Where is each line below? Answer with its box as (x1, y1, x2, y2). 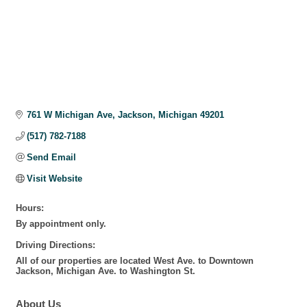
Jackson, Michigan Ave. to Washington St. (16, 265, 195, 276)
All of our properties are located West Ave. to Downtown (16, 255, 254, 266)
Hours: (16, 202, 44, 213)
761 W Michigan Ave (27, 109, 113, 120)
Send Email (27, 151, 77, 162)
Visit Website (27, 173, 83, 184)
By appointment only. (16, 218, 106, 229)
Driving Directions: (16, 239, 95, 250)
